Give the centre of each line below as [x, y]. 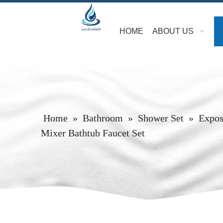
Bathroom [103, 118]
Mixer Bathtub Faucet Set [93, 133]
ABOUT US [173, 31]
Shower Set [161, 118]
